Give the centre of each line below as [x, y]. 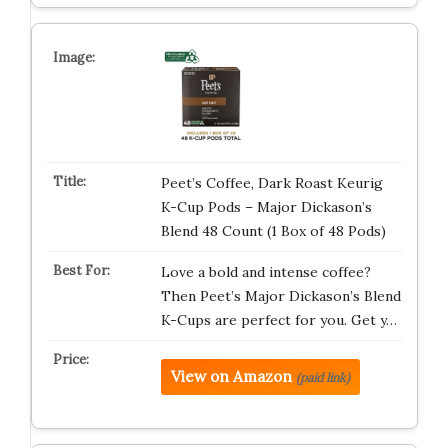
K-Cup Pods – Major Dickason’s [266, 207]
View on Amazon [231, 376]
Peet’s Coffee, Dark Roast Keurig [271, 183]
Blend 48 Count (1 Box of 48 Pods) [273, 231]
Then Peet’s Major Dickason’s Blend [280, 296]
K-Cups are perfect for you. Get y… [278, 320]
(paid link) [322, 377]
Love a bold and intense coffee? [265, 272]
